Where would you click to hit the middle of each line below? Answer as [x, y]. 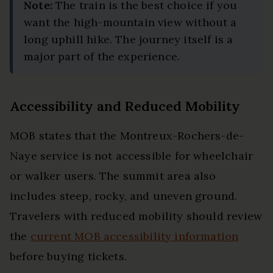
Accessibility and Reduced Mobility [125, 106]
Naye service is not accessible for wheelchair [132, 155]
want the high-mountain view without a [130, 22]
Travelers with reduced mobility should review [136, 216]
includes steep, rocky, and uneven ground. [124, 196]
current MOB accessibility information [134, 236]
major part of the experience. [102, 56]
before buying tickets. [68, 256]
